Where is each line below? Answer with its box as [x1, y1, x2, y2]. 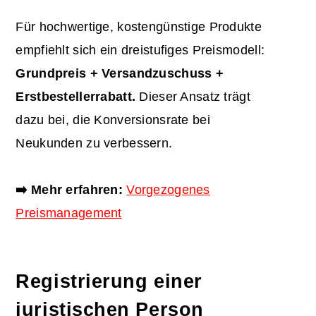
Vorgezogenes [126, 183, 210, 197]
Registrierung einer [16, 271, 202, 293]
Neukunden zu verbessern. [16, 136, 173, 151]
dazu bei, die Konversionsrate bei [16, 113, 210, 128]
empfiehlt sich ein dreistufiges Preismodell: [16, 43, 265, 58]
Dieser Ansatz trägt [135, 90, 250, 104]
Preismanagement [16, 206, 122, 221]
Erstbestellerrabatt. [16, 90, 136, 104]
